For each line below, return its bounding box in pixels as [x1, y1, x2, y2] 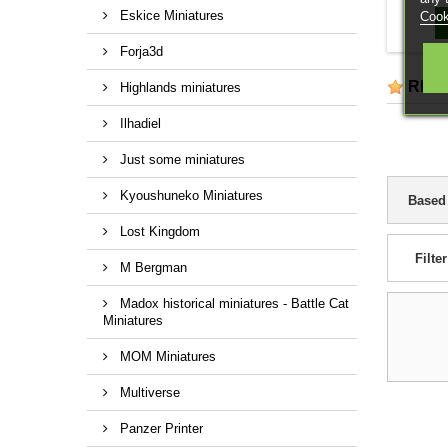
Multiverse [116, 384, 180, 400]
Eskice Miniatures [116, 7, 224, 23]
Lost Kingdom [116, 223, 200, 239]
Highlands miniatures [116, 79, 241, 95]
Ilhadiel [116, 115, 161, 131]
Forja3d [116, 43, 163, 59]
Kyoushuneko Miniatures [116, 187, 263, 203]
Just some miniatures [116, 151, 245, 167]
